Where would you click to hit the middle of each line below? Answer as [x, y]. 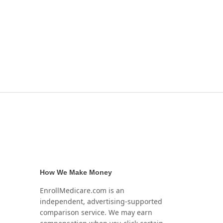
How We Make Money [76, 172]
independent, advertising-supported [101, 201]
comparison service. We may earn [96, 212]
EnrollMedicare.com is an [82, 190]
